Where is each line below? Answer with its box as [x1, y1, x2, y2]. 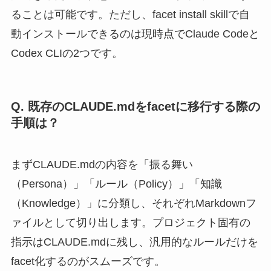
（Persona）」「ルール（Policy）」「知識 [10, 178, 222, 191]
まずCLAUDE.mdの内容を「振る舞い [10, 158, 193, 171]
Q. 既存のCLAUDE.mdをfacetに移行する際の [10, 99, 260, 113]
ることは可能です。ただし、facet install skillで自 [10, 8, 250, 21]
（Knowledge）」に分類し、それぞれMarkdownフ [10, 197, 256, 210]
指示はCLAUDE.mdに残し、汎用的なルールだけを [10, 236, 258, 249]
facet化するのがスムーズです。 [10, 255, 165, 268]
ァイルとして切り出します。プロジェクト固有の [10, 217, 250, 229]
